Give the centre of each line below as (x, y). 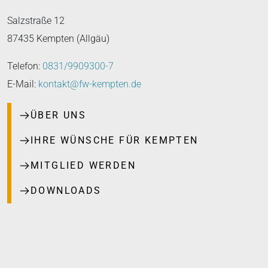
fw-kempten (104, 84)
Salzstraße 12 (39, 21)
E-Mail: (23, 84)
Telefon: (25, 66)
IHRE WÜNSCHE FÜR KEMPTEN (115, 140)
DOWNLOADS (66, 191)
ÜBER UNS (59, 115)
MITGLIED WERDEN (83, 165)
